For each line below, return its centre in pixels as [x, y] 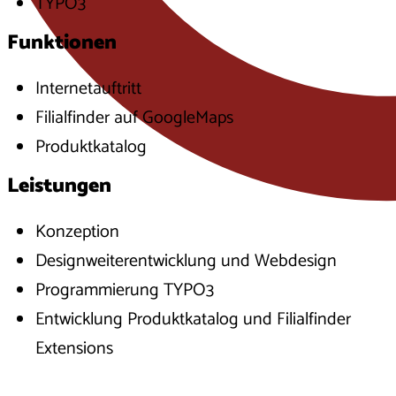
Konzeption [78, 232]
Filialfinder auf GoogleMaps [137, 118]
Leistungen [60, 187]
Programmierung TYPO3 [125, 291]
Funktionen [62, 43]
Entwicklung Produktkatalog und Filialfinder [194, 320]
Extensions [75, 349]
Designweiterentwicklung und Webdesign [187, 262]
